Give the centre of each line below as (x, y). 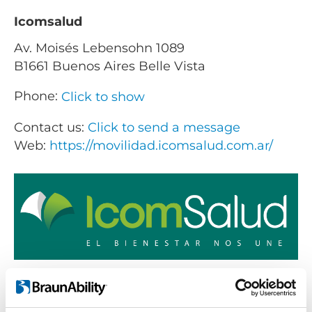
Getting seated (53, 302)
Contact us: (51, 127)
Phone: (38, 96)
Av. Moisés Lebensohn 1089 (99, 48)
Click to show (103, 97)
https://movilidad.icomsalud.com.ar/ (161, 145)
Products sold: (50, 289)
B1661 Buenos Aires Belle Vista (110, 67)
